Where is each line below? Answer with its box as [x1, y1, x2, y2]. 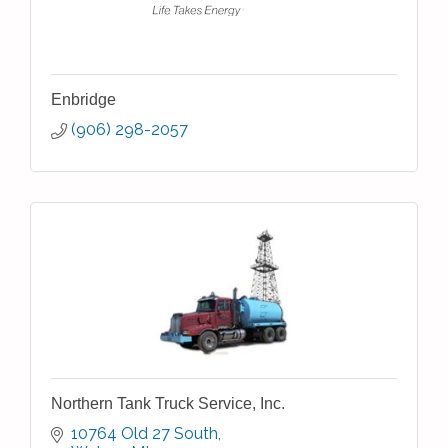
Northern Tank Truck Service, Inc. [51, 395, 285, 412]
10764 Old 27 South [71, 424, 218, 443]
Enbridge [51, 91, 116, 108]
